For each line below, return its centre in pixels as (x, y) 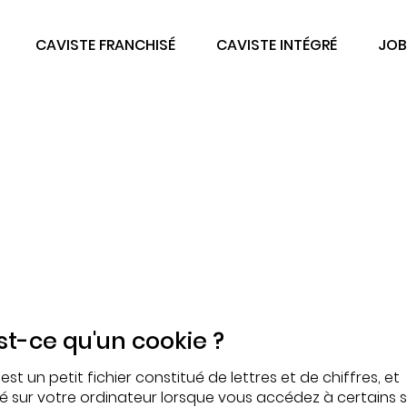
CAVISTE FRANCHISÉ (105, 45)
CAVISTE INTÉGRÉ (276, 45)
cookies (203, 241)
